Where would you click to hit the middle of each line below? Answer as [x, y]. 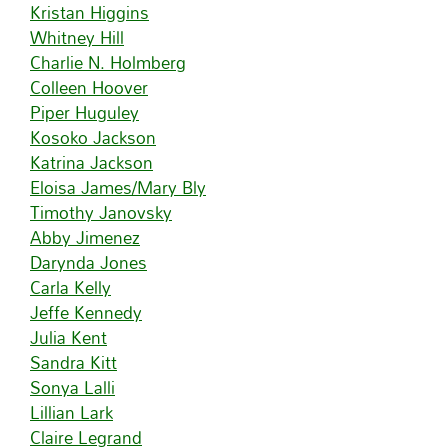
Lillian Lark [71, 412]
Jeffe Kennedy [86, 312]
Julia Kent [68, 337]
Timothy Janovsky [101, 212]
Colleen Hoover [89, 87]
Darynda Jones [88, 262]
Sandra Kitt [73, 362]
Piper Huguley [84, 112]
